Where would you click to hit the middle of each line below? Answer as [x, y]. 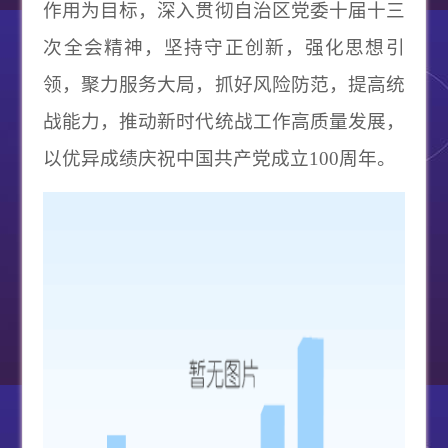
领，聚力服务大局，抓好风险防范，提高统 [224, 84]
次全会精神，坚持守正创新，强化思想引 [224, 47]
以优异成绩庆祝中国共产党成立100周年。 [220, 158]
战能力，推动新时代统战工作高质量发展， [224, 121]
